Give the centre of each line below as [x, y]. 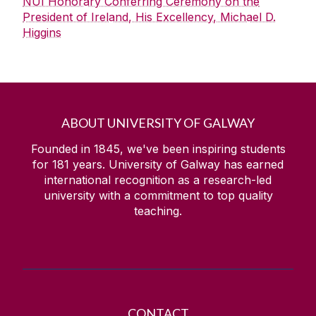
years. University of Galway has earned [176, 165]
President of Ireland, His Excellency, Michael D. [149, 17]
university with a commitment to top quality [158, 196]
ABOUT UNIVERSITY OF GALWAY [158, 123]
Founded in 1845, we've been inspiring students [158, 149]
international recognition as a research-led [158, 180]
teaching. [158, 211]
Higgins [42, 33]
